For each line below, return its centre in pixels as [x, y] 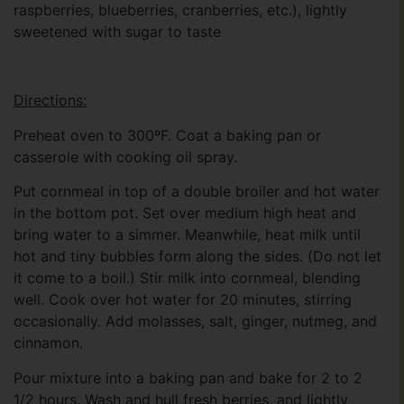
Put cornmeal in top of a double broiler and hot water [197, 192]
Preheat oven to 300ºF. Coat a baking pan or [167, 135]
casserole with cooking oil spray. [125, 156]
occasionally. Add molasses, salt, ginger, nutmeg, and [195, 321]
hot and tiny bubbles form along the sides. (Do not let [197, 257]
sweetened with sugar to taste [117, 31]
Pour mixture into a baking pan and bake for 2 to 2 [188, 377]
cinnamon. [48, 343]
